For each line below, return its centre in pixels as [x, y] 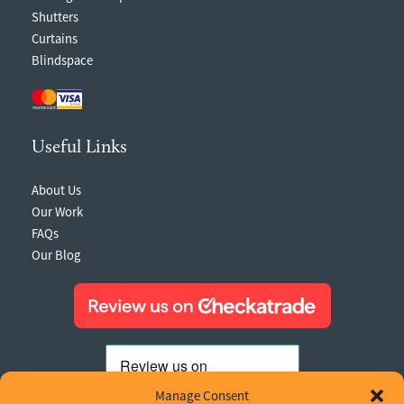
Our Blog [56, 256]
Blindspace [62, 60]
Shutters [55, 17]
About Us [56, 191]
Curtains [55, 38]
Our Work [57, 212]
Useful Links [79, 148]
